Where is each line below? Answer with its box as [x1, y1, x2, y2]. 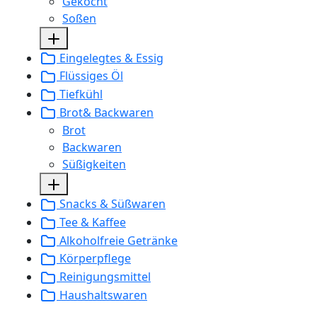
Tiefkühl [57, 86, 103, 102]
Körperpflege [57, 250, 131, 267]
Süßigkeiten [62, 156, 126, 173]
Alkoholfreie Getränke [57, 232, 178, 248]
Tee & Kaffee [57, 214, 126, 230]
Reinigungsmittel [57, 268, 151, 284]
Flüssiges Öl [57, 68, 123, 84]
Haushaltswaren [57, 287, 147, 303]
